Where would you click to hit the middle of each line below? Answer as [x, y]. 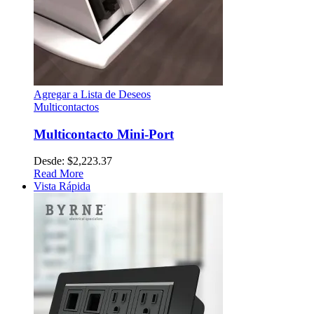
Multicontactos [66, 107]
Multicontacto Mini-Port [104, 134]
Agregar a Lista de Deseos [92, 94]
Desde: [50, 161]
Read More [59, 174]
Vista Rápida [62, 186]
